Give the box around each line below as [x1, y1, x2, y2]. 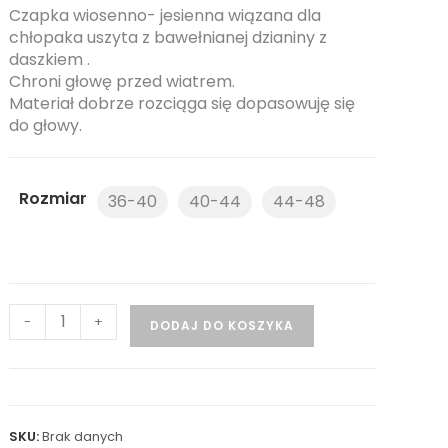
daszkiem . [9, 48, 91, 72]
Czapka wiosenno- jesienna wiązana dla [9, 4, 322, 28]
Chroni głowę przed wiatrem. [9, 70, 236, 94]
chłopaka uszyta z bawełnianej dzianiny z [9, 26, 328, 50]
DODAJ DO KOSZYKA [150, 317, 295, 335]
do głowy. [9, 114, 83, 138]
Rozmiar [19, 187, 88, 211]
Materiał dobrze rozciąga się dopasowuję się [9, 92, 356, 116]
